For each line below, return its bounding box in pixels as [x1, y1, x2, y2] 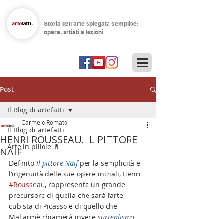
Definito [9, 158, 36, 168]
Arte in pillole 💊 [7, 142, 60, 151]
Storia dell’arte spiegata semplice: [44, 20, 139, 27]
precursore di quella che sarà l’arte [9, 191, 125, 200]
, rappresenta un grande [45, 180, 127, 189]
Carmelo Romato [22, 118, 67, 126]
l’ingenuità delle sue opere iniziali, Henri [9, 169, 143, 178]
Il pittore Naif [36, 158, 78, 168]
